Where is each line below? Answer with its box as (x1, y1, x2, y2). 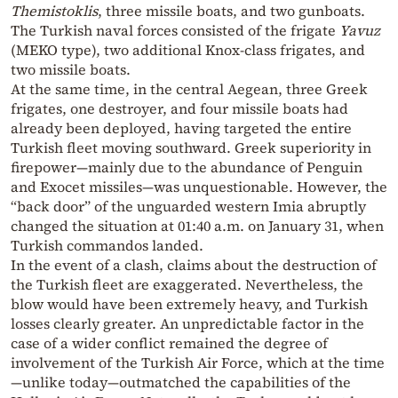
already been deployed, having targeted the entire (11, 118, 352, 139)
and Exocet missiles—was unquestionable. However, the (11, 177, 387, 197)
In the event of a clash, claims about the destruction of (11, 255, 377, 275)
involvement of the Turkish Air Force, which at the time (11, 353, 385, 373)
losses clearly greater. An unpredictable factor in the (11, 314, 364, 334)
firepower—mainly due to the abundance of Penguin (11, 157, 362, 178)
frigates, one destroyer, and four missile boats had (11, 99, 348, 119)
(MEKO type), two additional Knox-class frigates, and (11, 40, 365, 60)
